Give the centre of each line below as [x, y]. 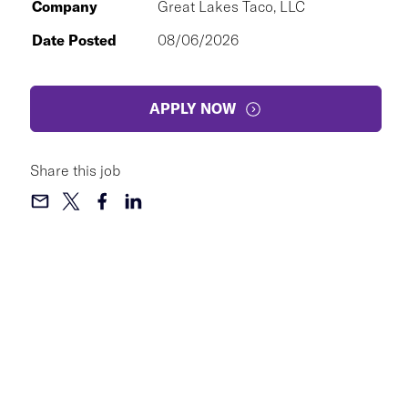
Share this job [75, 170]
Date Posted [74, 40]
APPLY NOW [193, 108]
